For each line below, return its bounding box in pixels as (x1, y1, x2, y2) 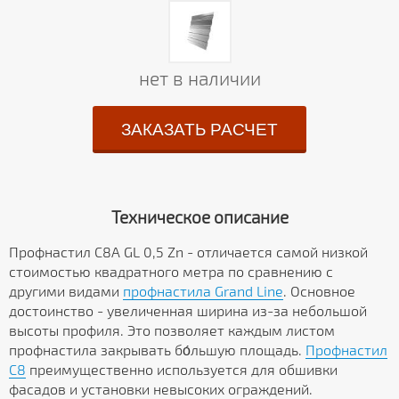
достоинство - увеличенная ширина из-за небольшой (9, 302, 367, 320)
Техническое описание (110, 206, 289, 227)
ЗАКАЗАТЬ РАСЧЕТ (121, 120, 278, 140)
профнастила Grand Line (123, 282, 283, 300)
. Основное (283, 282, 355, 300)
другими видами (9, 282, 123, 300)
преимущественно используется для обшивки (26, 361, 338, 379)
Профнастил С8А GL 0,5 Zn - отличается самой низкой (9, 243, 368, 261)
